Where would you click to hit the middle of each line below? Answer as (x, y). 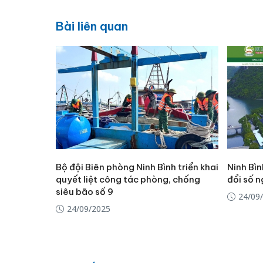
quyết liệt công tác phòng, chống (128, 180)
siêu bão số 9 (84, 192)
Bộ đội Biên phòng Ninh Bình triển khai (137, 167)
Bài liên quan (92, 26)
